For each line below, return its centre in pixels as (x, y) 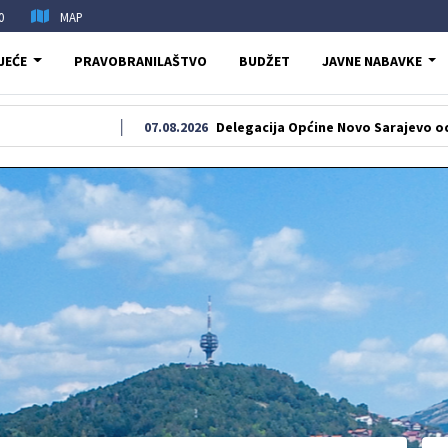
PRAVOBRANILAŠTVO (140, 61)
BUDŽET (264, 61)
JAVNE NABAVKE (371, 61)
